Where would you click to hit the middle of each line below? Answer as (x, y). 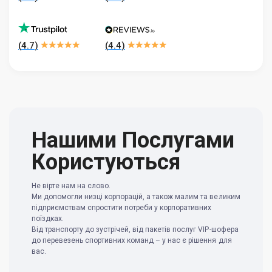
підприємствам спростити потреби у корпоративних (122, 207)
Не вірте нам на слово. (71, 185)
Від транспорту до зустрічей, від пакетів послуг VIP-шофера (135, 229)
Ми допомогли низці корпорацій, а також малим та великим (136, 196)
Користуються (106, 162)
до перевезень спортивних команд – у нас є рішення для (132, 240)
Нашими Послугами (133, 140)
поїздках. (48, 218)
